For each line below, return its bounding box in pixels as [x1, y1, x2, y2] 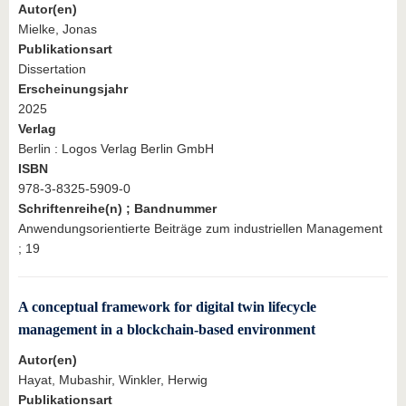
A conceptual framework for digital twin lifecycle [18, 298, 316, 314]
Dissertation [18, 61, 86, 76]
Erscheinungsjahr [18, 81, 128, 96]
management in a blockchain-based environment [18, 321, 315, 337]
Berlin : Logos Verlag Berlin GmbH [18, 140, 214, 156]
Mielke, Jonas [18, 21, 97, 36]
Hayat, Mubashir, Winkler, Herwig [18, 372, 208, 387]
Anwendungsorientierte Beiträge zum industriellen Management [18, 220, 382, 236]
